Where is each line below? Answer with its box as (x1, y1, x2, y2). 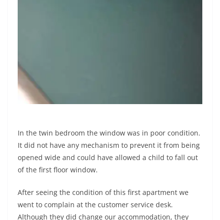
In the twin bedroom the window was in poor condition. (18, 128, 200, 138)
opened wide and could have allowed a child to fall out (18, 153, 198, 163)
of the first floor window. (18, 165, 98, 175)
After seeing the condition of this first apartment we (18, 188, 189, 197)
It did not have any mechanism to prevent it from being (18, 140, 200, 150)
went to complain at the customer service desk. (18, 200, 173, 210)
